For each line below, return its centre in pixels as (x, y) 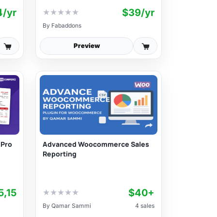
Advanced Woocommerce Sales (96, 144)
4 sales (145, 205)
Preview (86, 46)
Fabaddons (66, 25)
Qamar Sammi (71, 205)
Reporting (60, 154)
